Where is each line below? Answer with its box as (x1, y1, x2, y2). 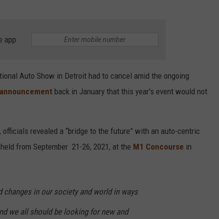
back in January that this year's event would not (54, 87, 207, 97)
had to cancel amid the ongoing (88, 71, 189, 81)
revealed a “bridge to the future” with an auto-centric (30, 126, 200, 136)
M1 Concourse (133, 142, 184, 152)
